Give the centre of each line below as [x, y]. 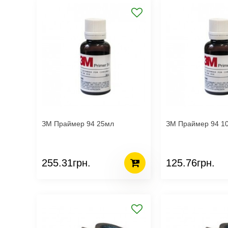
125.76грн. [190, 163]
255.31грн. [66, 163]
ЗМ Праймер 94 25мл [84, 124]
